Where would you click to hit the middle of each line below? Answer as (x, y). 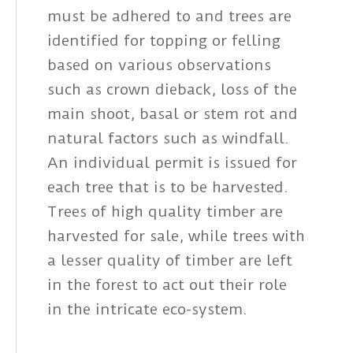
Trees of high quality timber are (165, 212)
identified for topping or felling (164, 41)
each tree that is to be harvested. (168, 188)
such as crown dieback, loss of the (172, 90)
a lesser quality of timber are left (170, 261)
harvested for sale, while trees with (176, 236)
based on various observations (159, 65)
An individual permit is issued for (172, 163)
